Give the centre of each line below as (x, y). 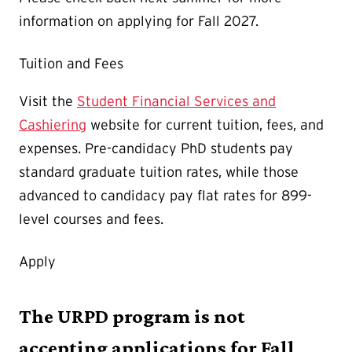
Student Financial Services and (176, 102)
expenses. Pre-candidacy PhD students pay (156, 149)
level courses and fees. (91, 220)
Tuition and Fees (71, 64)
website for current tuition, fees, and (205, 125)
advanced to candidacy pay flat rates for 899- (165, 196)
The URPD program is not (132, 316)
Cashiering (53, 125)
